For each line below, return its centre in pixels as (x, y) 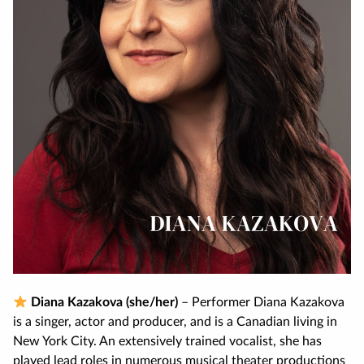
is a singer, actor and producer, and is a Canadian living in (175, 322)
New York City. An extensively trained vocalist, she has (167, 342)
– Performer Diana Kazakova (262, 303)
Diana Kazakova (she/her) (103, 303)
